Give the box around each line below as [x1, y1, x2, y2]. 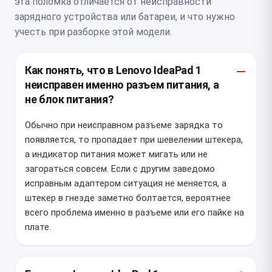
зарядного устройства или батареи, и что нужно [15, 10, 235, 22]
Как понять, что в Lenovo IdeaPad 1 [25, 63, 202, 76]
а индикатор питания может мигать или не [25, 148, 208, 160]
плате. [25, 221, 51, 233]
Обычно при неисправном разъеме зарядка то [25, 119, 223, 131]
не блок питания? [25, 92, 114, 106]
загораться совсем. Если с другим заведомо [25, 163, 215, 174]
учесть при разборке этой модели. [15, 25, 172, 38]
